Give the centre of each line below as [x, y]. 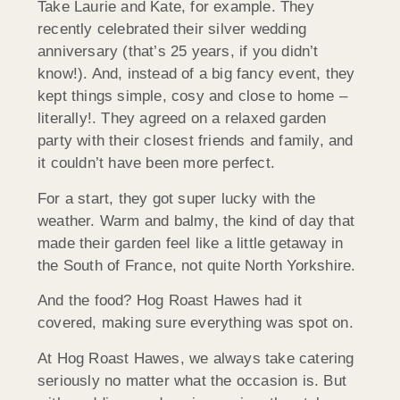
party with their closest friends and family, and [196, 141]
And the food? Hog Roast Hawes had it [170, 301]
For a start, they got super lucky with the [177, 198]
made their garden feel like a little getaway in [191, 243]
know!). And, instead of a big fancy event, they [196, 74]
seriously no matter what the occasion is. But [192, 380]
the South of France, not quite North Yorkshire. [197, 265]
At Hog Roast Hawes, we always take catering [196, 358]
